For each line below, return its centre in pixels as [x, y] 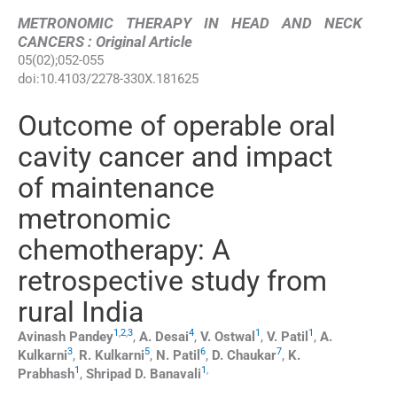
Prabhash [46, 374]
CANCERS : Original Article [105, 41]
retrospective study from [172, 280]
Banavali [175, 374]
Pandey [91, 336]
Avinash [42, 336]
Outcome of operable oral [177, 125]
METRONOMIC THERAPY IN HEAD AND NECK [190, 23]
